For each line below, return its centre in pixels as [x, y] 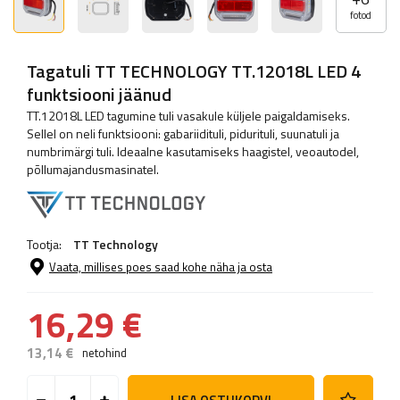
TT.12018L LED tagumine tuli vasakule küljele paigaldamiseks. [188, 116]
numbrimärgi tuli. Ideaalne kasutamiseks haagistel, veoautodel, [193, 152]
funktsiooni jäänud [99, 95]
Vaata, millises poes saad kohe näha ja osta [161, 267]
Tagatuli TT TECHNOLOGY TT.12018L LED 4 [194, 71]
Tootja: [46, 245]
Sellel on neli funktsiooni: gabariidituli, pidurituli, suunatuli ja [183, 134]
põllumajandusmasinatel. [93, 170]
